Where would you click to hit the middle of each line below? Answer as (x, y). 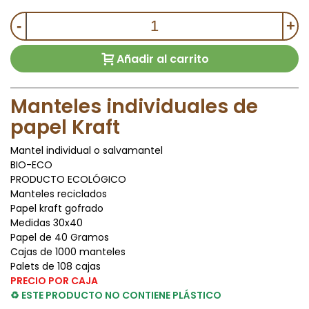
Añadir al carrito (163, 59)
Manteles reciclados (59, 194)
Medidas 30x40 (47, 223)
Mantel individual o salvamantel (87, 150)
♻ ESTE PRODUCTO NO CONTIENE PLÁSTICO (116, 295)
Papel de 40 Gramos (60, 237)
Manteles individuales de (134, 107)
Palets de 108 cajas (56, 266)
